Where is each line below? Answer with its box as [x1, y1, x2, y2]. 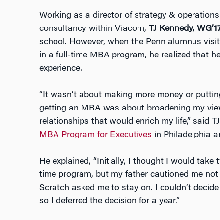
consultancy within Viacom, [39, 25, 149, 34]
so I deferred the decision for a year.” [39, 197, 180, 206]
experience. [39, 64, 82, 74]
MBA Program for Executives [39, 131, 152, 140]
